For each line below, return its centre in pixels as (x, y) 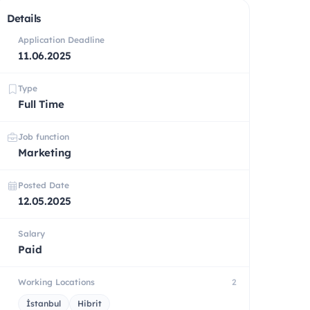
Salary (31, 233)
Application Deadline (61, 39)
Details (24, 18)
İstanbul (44, 303)
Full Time (41, 104)
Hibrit (90, 303)
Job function (44, 136)
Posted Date (44, 185)
